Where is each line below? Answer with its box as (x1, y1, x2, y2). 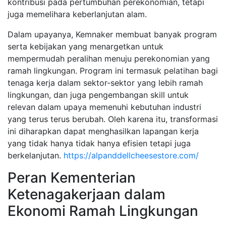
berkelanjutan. (8, 150, 64, 160)
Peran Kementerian (8, 169, 136, 186)
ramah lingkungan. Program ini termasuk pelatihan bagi (8, 66, 218, 76)
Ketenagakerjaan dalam (8, 186, 165, 203)
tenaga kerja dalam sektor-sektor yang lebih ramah (8, 78, 203, 88)
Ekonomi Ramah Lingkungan (8, 202, 198, 219)
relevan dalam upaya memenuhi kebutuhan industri (8, 102, 201, 112)
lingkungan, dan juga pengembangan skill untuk (8, 90, 189, 100)
